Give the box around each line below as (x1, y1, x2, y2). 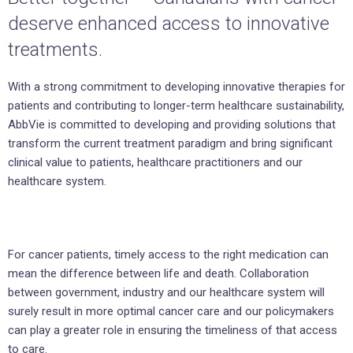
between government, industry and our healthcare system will (8, 285, 325, 300)
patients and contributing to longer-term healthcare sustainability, (8, 98, 344, 113)
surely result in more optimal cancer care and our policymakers (8, 304, 334, 319)
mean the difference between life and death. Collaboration (8, 266, 309, 281)
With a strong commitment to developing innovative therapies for (8, 80, 345, 95)
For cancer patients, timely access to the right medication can (8, 247, 329, 262)
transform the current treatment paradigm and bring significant (8, 136, 333, 151)
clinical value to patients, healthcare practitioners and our (8, 155, 303, 170)
